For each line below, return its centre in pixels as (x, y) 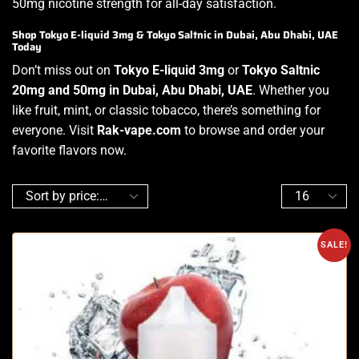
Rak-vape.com (139, 130)
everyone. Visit (54, 130)
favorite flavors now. (69, 150)
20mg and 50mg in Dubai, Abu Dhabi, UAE (132, 90)
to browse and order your (253, 130)
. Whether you (291, 90)
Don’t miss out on (63, 70)
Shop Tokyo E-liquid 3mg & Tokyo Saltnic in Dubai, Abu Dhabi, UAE (175, 34)
